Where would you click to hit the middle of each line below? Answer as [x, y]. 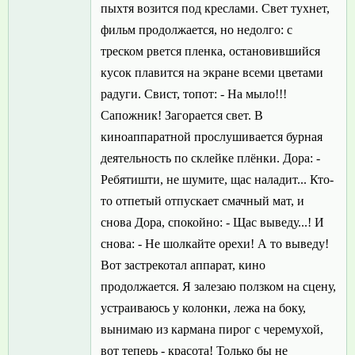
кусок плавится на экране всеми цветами [212, 73]
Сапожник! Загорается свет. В [182, 116]
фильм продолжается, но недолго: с [197, 30]
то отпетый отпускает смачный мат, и [202, 201]
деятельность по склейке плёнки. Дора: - [210, 158]
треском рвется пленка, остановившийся [210, 52]
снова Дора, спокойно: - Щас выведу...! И [212, 223]
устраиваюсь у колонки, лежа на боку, [203, 308]
